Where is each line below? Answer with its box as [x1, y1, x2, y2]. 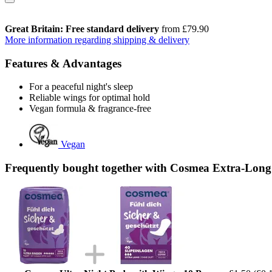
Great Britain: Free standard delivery [5, 23, 159, 34]
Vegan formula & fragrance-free [29, 103, 151, 114]
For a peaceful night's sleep [29, 81, 133, 92]
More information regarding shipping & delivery [5, 34, 189, 45]
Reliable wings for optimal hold [29, 92, 150, 103]
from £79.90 [159, 23, 209, 34]
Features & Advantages [5, 56, 121, 70]
